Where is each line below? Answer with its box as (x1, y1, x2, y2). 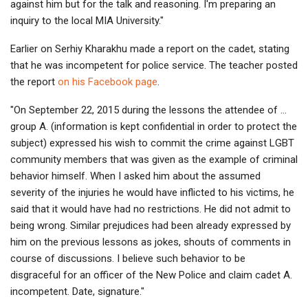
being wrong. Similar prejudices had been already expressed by (10, 219, 291, 232)
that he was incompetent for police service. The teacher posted (10, 59, 298, 72)
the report (10, 76, 58, 89)
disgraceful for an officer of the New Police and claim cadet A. (10, 269, 292, 282)
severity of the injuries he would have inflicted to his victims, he (10, 186, 294, 199)
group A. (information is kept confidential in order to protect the (10, 120, 297, 133)
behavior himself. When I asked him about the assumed (10, 170, 261, 183)
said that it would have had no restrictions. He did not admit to (10, 203, 291, 216)
